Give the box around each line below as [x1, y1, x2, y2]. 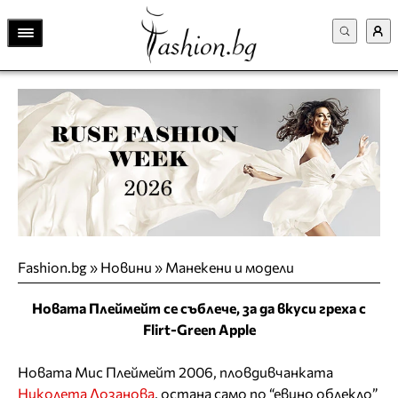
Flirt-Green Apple [142, 320, 256, 338]
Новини [100, 258, 152, 275]
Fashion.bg [18, 258, 87, 275]
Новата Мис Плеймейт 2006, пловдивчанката [18, 362, 333, 380]
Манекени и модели [165, 258, 294, 275]
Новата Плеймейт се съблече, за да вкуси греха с [32, 298, 366, 316]
